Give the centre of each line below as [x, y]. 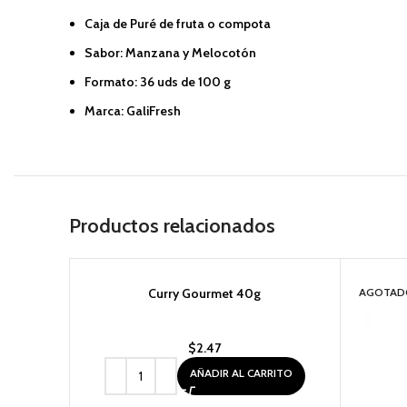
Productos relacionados [172, 226]
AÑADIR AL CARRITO [241, 373]
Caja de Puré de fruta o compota [178, 24]
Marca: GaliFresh [133, 111]
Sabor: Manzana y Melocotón [170, 53]
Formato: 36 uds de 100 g [158, 82]
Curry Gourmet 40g [205, 293]
